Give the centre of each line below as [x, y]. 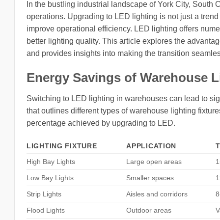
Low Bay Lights [50, 178]
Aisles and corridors [157, 194]
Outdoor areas [149, 210]
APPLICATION [151, 146]
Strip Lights [44, 194]
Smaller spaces [150, 178]
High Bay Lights [51, 162]
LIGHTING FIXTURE [62, 146]
